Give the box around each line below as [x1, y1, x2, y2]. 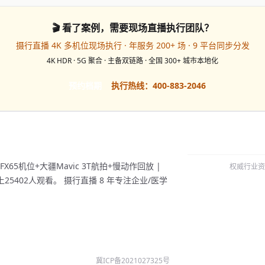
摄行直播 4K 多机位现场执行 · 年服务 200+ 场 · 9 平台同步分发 [15, 40, 250, 51]
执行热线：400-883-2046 [111, 80, 206, 91]
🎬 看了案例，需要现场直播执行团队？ [51, 21, 214, 34]
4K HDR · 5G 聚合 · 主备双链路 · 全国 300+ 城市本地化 [47, 56, 218, 66]
